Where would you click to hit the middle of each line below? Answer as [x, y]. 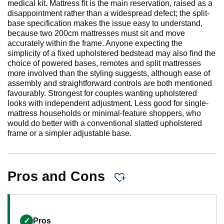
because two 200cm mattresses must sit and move [96, 33]
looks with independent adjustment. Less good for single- [108, 103]
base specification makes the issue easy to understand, [105, 23]
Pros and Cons [58, 177]
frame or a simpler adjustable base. [69, 133]
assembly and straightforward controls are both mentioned [110, 83]
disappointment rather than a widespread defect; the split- [108, 13]
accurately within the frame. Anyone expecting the [95, 43]
